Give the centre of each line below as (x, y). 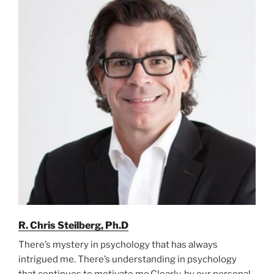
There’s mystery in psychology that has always (118, 245)
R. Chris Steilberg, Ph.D (73, 226)
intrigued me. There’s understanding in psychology (128, 260)
